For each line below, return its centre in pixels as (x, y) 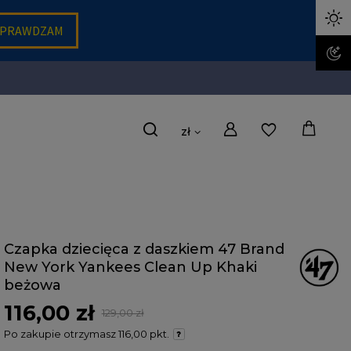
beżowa (32, 285)
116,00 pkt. (143, 334)
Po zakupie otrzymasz (61, 334)
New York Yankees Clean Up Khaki (130, 267)
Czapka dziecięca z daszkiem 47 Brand (144, 249)
